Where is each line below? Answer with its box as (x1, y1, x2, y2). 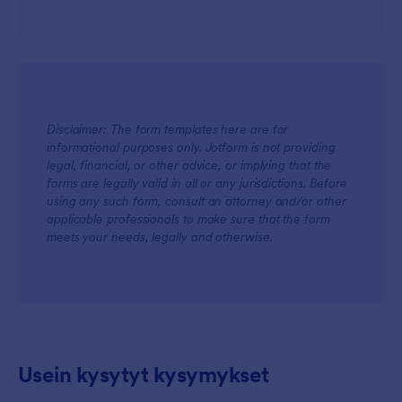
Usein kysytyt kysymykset (18, 361, 269, 389)
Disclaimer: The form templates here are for (47, 121, 289, 137)
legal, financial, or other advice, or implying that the (47, 157, 332, 173)
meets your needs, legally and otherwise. (47, 229, 273, 245)
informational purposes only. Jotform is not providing (47, 139, 336, 155)
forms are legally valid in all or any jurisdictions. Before (47, 175, 348, 191)
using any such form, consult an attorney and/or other (47, 193, 346, 209)
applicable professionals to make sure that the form (47, 211, 330, 227)
